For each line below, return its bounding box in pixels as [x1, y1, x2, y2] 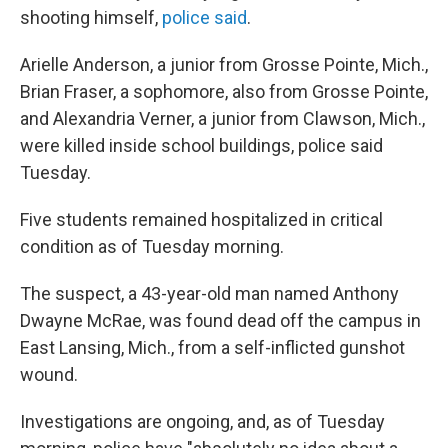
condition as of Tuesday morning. [20, 236, 284, 257]
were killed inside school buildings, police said [20, 135, 383, 156]
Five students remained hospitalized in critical [20, 209, 383, 230]
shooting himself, [20, 7, 162, 28]
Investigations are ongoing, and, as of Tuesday [20, 411, 385, 432]
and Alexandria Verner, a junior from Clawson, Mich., [20, 108, 425, 129]
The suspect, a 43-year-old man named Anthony [20, 283, 399, 304]
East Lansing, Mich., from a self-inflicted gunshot [20, 337, 405, 358]
